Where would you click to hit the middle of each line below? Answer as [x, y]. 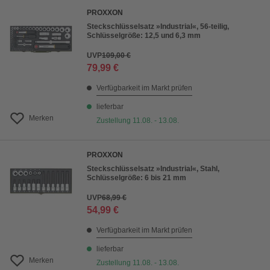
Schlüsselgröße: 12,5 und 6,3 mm [144, 36]
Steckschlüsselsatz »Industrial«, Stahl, [153, 169]
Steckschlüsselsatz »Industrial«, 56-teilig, [158, 27]
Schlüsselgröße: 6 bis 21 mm [137, 178]
